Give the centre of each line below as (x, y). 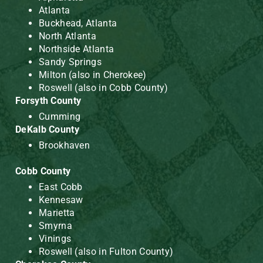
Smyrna (55, 226)
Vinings (55, 239)
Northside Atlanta (77, 49)
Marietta (57, 213)
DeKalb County (47, 130)
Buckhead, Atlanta (78, 23)
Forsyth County (48, 101)
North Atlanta (68, 36)
